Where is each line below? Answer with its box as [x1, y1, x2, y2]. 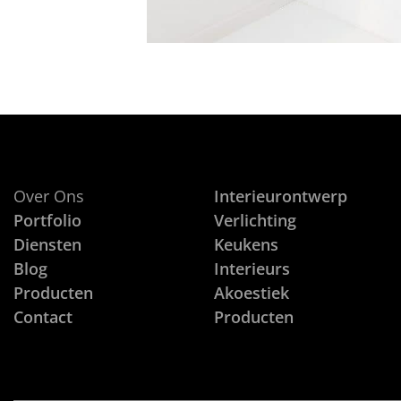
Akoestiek [214, 281, 289, 303]
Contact [13, 305, 73, 328]
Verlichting [214, 209, 296, 231]
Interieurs [214, 257, 290, 279]
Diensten [13, 233, 81, 255]
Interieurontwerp [214, 184, 347, 207]
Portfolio [13, 209, 81, 231]
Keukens [214, 233, 278, 255]
